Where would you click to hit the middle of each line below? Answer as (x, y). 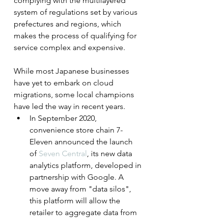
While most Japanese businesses (72, 71)
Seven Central (63, 154)
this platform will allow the (76, 201)
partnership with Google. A (78, 177)
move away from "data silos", (81, 189)
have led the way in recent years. (69, 107)
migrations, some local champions (75, 95)
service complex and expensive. (69, 48)
